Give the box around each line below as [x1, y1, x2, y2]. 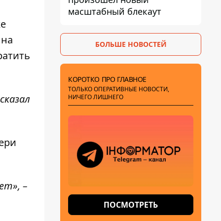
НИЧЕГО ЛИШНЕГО [68, 93, 123, 101]
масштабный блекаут [68, 5, 161, 17]
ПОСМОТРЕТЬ [104, 199, 158, 210]
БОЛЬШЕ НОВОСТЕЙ [95, 39, 167, 49]
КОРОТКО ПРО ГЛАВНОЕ [68, 74, 147, 84]
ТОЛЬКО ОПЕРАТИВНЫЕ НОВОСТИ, [68, 85, 169, 93]
